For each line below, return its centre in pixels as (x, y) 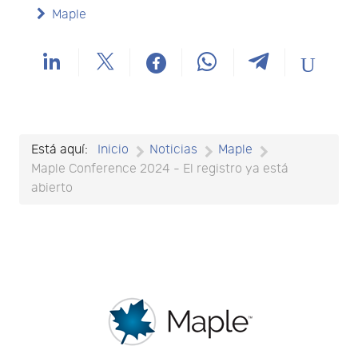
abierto (52, 188)
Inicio (113, 149)
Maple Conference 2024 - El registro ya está (160, 169)
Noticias (173, 149)
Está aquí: (63, 149)
